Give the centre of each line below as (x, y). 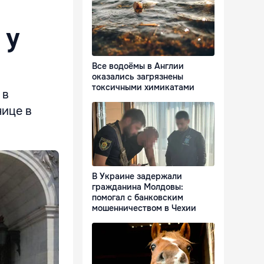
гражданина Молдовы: (138, 187)
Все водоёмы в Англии (138, 66)
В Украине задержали (137, 176)
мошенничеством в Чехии (144, 208)
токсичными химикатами (143, 88)
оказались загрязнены (138, 77)
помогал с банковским (138, 198)
